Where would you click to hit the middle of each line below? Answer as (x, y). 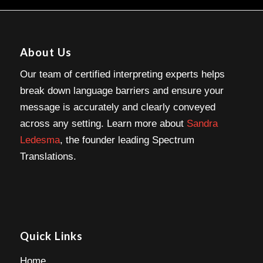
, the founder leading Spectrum (127, 140)
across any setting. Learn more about (103, 124)
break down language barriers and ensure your (122, 91)
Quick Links (51, 236)
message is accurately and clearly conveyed (117, 107)
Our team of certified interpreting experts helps (122, 75)
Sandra (202, 124)
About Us (45, 53)
